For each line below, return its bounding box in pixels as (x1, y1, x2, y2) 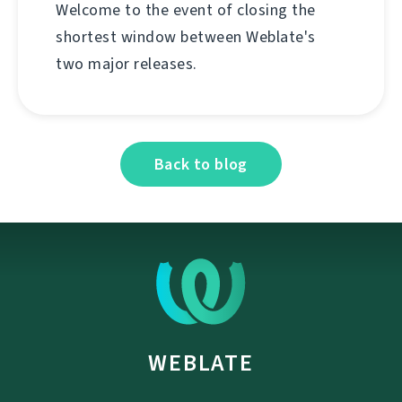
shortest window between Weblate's (56, 26, 316, 48)
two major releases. (56, 53, 197, 75)
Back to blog (154, 153, 248, 176)
